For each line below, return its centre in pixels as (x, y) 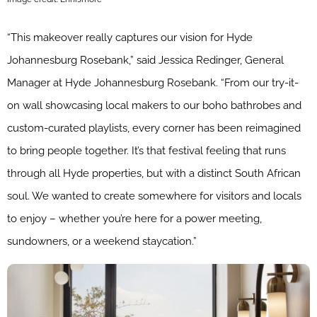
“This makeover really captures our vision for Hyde (130, 37)
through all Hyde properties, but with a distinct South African (154, 173)
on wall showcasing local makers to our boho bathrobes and (154, 105)
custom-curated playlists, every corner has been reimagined (154, 128)
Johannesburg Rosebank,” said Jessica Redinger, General (145, 60)
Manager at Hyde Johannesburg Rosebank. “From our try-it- (153, 82)
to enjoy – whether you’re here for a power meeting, (134, 218)
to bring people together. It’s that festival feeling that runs (146, 150)
